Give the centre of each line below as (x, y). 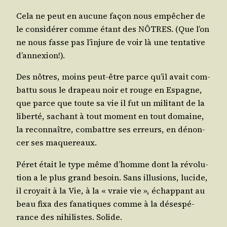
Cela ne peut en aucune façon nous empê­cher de (111, 16)
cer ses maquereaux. (56, 143)
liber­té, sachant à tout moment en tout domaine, (110, 116)
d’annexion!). (41, 55)
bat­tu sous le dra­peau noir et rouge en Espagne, (109, 90)
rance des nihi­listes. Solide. (69, 217)
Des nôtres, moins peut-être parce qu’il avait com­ (113, 77)
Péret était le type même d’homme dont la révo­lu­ (112, 164)
